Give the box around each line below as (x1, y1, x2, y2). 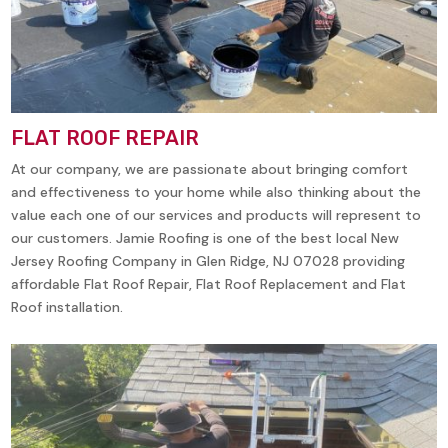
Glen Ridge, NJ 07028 (196, 251, 340, 270)
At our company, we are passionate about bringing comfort (11, 159, 409, 178)
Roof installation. (11, 297, 124, 316)
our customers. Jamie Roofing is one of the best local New (11, 228, 400, 247)
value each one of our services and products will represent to (11, 205, 422, 224)
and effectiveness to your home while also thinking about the (11, 182, 422, 201)
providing (343, 251, 406, 270)
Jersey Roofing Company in (11, 251, 197, 270)
